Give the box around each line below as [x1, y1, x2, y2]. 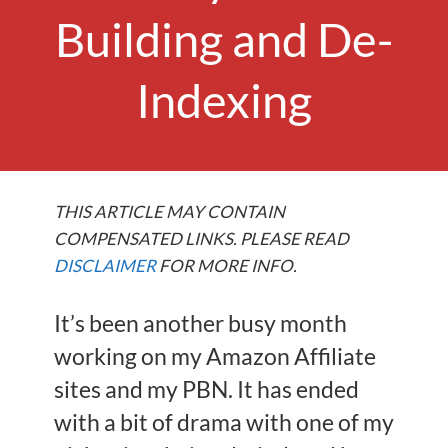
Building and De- [55, 11, 393, 67]
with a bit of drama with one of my [54, 409, 394, 436]
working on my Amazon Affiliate [54, 343, 376, 370]
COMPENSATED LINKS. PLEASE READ [54, 228, 349, 249]
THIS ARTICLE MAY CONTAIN [54, 201, 285, 222]
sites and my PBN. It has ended [54, 376, 359, 403]
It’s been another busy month [54, 310, 347, 337]
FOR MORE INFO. [156, 255, 297, 276]
